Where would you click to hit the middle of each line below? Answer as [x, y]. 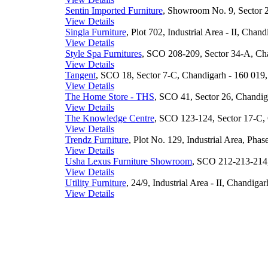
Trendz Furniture [97, 140]
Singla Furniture [95, 32]
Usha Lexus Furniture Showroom [128, 161]
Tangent [80, 75]
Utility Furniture [95, 183]
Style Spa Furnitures [103, 54]
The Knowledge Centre [109, 118]
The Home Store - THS [109, 97]
